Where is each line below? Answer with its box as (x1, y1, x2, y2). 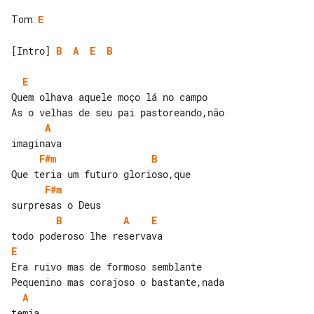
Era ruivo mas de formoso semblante (11, 259, 202, 273)
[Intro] (11, 43, 56, 57)
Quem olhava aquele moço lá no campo (11, 90, 207, 104)
